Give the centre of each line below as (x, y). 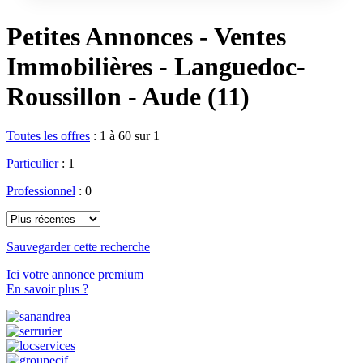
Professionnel (41, 191)
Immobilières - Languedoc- (156, 66)
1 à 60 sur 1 (130, 136)
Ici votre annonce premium (75, 275)
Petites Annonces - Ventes (146, 36)
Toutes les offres (48, 136)
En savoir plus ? (47, 289)
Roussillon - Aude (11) (128, 96)
